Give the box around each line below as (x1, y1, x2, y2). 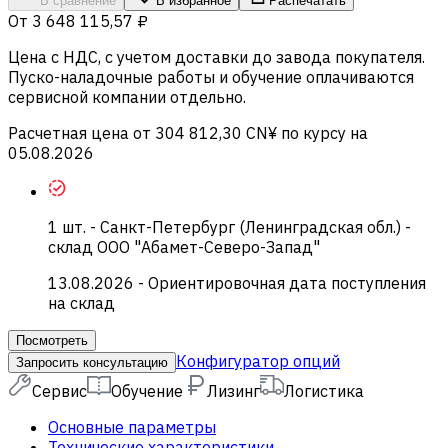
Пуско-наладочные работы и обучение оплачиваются (8, 66, 414, 87)
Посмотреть (16, 332, 88, 348)
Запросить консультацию (16, 354, 168, 370)
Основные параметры (48, 416, 216, 437)
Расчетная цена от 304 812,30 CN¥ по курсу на (8, 122, 368, 143)
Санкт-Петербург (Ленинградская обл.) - (100, 216, 411, 237)
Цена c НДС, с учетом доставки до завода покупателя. (8, 46, 425, 67)
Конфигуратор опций (176, 350, 340, 371)
